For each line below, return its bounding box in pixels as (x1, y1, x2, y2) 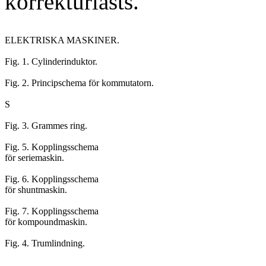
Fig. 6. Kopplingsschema (5, 174, 99, 184)
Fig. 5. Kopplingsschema (5, 142, 99, 152)
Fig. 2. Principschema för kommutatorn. (5, 78, 154, 88)
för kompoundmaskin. (5, 217, 87, 227)
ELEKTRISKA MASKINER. (5, 35, 119, 45)
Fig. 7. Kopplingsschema (5, 206, 99, 216)
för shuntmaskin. (5, 185, 67, 195)
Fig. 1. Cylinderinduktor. (5, 56, 97, 66)
